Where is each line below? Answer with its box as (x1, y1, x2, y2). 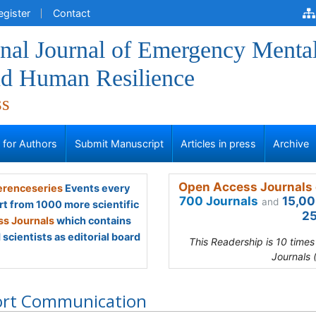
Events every (62, 182, 130, 194)
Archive (273, 138, 310, 150)
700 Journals (179, 194, 258, 208)
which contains (54, 214, 131, 226)
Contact (53, 7, 90, 19)
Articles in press (181, 138, 256, 150)
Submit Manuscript (74, 138, 164, 150)
